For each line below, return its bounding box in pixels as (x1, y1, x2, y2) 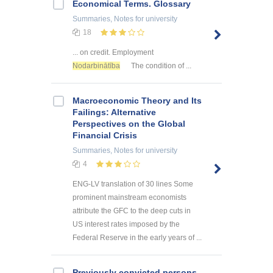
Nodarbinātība (73, 61, 120, 70)
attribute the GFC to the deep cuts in (73, 206, 191, 215)
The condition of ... (129, 61, 191, 70)
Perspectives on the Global (73, 118, 185, 129)
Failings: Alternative (73, 107, 156, 117)
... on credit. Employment (73, 48, 154, 57)
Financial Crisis (73, 130, 137, 140)
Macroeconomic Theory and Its (73, 95, 202, 105)
